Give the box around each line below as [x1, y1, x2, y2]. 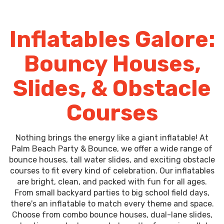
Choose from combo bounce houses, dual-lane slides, [11, 210, 212, 220]
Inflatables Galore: [9, 26, 215, 53]
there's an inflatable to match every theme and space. [10, 199, 214, 209]
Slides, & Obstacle [13, 75, 211, 102]
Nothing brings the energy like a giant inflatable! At [15, 133, 208, 143]
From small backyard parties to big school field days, [14, 188, 209, 198]
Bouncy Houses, [23, 50, 200, 77]
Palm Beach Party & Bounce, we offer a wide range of [11, 144, 212, 154]
